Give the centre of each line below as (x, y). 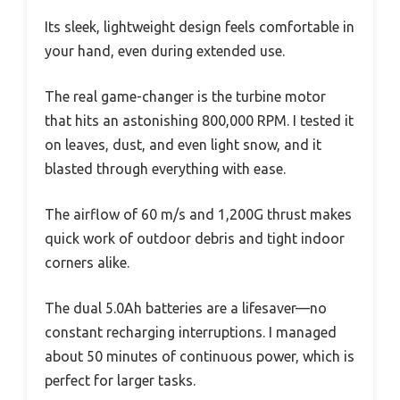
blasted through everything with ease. (165, 169)
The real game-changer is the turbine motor (185, 97)
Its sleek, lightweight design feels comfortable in (200, 27)
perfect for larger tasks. (120, 381)
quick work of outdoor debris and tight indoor (195, 239)
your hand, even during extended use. (165, 51)
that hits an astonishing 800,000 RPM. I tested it (199, 121)
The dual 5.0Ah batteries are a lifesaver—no (186, 308)
